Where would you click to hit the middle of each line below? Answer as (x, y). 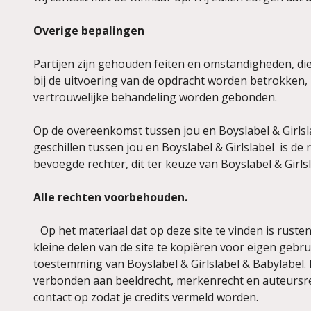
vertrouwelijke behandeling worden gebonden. (155, 97)
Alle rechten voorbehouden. (110, 197)
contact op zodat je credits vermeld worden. (146, 297)
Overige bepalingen (89, 31)
